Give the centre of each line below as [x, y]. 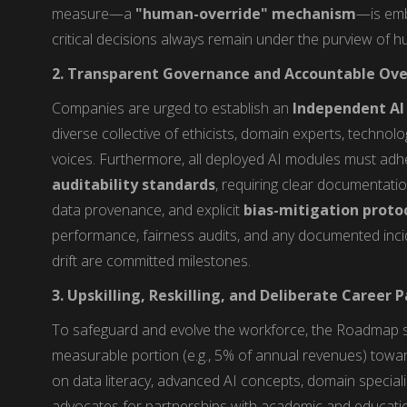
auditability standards [134, 184]
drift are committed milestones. [152, 260]
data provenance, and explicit [148, 209]
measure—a [94, 13]
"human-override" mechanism [246, 13]
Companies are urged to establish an [173, 108]
